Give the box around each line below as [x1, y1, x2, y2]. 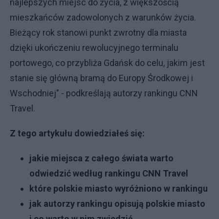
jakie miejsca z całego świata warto [29, 153, 174, 163]
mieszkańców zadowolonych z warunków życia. [10, 12, 196, 22]
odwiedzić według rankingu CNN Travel [29, 168, 188, 178]
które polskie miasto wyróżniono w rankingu [29, 183, 208, 194]
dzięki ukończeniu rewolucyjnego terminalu [10, 43, 178, 53]
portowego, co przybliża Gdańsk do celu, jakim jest [10, 58, 205, 68]
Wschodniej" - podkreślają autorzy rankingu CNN [10, 88, 198, 98]
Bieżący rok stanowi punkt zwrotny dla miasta [10, 27, 187, 38]
